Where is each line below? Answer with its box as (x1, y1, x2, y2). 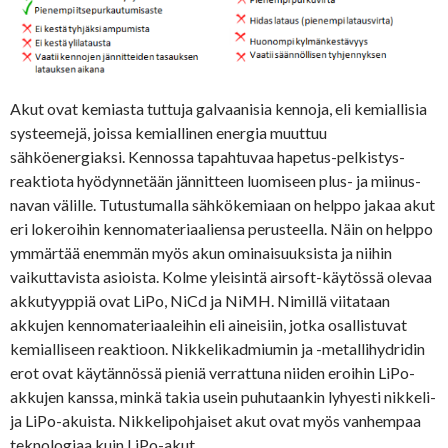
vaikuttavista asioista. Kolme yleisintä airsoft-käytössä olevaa (10, 266, 432, 286)
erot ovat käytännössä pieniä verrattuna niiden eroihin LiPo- (10, 362, 415, 382)
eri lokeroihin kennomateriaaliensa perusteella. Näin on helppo (10, 218, 433, 238)
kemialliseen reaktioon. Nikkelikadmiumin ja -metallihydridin (10, 338, 425, 358)
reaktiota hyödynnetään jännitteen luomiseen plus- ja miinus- (10, 170, 421, 190)
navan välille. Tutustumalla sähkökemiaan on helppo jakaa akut (10, 194, 435, 214)
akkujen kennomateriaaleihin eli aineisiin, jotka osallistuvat (10, 314, 407, 334)
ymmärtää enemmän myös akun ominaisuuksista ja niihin (10, 242, 392, 262)
